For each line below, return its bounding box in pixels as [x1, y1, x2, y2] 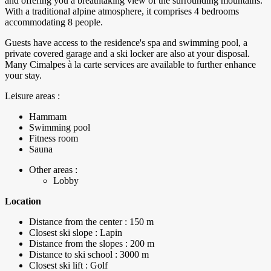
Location [5, 196, 41, 207]
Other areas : [29, 165, 77, 175]
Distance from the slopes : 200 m [29, 238, 154, 249]
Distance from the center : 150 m [29, 217, 154, 227]
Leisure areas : [5, 91, 60, 102]
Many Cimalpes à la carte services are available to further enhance [5, 59, 256, 70]
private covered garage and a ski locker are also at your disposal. [5, 48, 250, 59]
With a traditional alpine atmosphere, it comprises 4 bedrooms [5, 6, 239, 17]
